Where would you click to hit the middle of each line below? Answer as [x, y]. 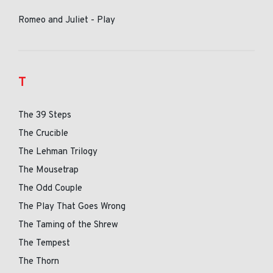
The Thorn [39, 262]
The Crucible [43, 134]
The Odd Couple [50, 189]
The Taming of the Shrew [68, 225]
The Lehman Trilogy [58, 152]
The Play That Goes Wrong [72, 207]
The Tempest [44, 243]
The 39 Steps [45, 115]
